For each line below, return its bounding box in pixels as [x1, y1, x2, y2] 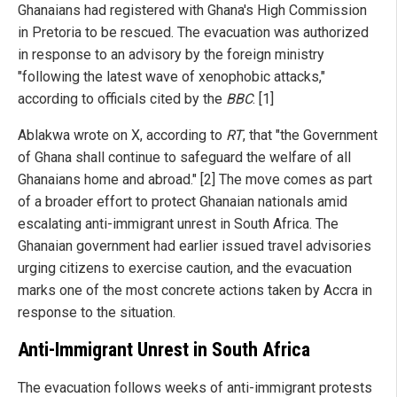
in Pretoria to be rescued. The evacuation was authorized [18, 23, 369, 41]
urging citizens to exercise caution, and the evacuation [18, 259, 352, 276]
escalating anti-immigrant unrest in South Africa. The [18, 214, 339, 232]
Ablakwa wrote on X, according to [18, 126, 226, 144]
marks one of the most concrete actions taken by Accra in [18, 281, 372, 299]
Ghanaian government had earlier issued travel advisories [18, 237, 371, 254]
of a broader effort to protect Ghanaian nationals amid [18, 192, 347, 210]
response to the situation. [18, 303, 175, 321]
